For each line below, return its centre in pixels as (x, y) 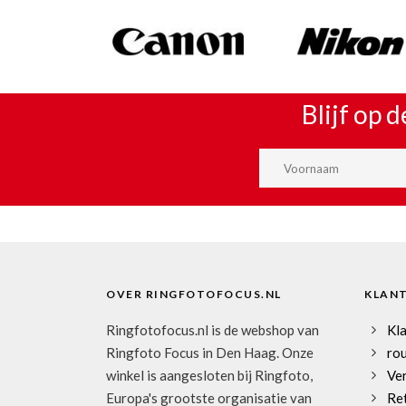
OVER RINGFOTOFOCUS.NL (194, 295)
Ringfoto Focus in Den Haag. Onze (210, 353)
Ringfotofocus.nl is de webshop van (213, 330)
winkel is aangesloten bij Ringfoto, (209, 376)
